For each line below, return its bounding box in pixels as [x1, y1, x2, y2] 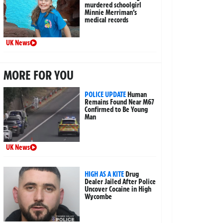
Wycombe [85, 192, 112, 202]
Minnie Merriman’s [85, 8, 137, 17]
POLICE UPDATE [85, 90, 126, 100]
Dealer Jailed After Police [85, 177, 156, 187]
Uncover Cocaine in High [85, 185, 152, 194]
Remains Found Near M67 [85, 98, 155, 107]
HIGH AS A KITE [85, 170, 124, 179]
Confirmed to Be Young [85, 105, 148, 114]
